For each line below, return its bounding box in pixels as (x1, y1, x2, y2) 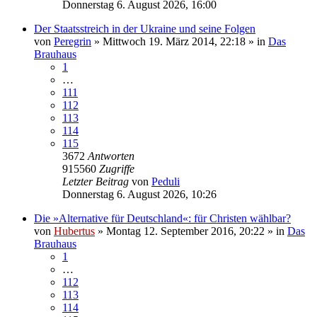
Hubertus (54, 224, 95, 237)
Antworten (88, 149, 134, 162)
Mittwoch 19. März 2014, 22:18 (103, 35, 246, 47)
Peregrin (54, 35, 91, 47)
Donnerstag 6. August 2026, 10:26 (62, 188, 217, 200)
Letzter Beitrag (62, 175, 132, 188)
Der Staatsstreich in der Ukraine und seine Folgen (34, 22, 255, 35)
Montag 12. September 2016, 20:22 (106, 224, 265, 237)
